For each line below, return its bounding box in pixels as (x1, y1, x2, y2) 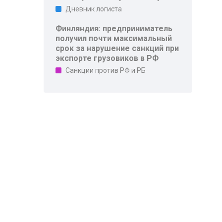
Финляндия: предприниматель (55, 24, 173, 33)
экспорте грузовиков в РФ (55, 54, 159, 63)
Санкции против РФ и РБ (65, 66, 146, 74)
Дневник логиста (65, 5, 122, 13)
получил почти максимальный (55, 34, 172, 43)
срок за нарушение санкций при (55, 44, 179, 53)
